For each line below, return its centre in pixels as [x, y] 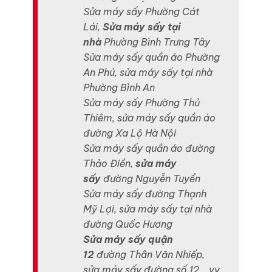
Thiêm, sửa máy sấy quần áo [150, 118]
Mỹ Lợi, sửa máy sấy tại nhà [148, 209]
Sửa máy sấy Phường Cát [142, 12]
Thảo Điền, [110, 164]
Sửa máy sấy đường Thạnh [145, 194]
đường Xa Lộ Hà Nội [130, 133]
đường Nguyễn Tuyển [151, 179]
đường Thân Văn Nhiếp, [150, 255]
